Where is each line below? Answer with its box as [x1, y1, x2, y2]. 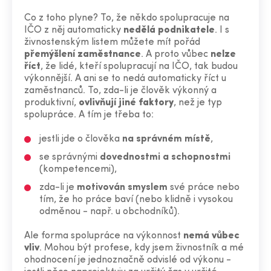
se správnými [39, 152, 100, 162]
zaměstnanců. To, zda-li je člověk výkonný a [24, 86, 217, 96]
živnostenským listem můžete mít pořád [24, 38, 200, 47]
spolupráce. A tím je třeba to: [24, 110, 154, 120]
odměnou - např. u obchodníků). [39, 207, 180, 217]
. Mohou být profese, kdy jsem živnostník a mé [39, 243, 244, 253]
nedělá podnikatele [123, 25, 215, 35]
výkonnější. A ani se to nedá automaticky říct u [24, 74, 226, 83]
